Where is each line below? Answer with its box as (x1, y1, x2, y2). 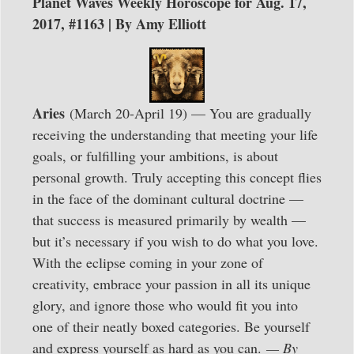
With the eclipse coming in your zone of (32, 253, 263, 273)
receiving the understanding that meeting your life (32, 125, 318, 145)
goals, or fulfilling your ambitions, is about (32, 146, 278, 166)
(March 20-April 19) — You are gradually (65, 104, 311, 123)
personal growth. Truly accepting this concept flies (32, 168, 322, 187)
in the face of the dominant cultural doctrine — (32, 189, 303, 209)
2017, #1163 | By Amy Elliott (32, 13, 206, 34)
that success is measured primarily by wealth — (32, 210, 306, 230)
